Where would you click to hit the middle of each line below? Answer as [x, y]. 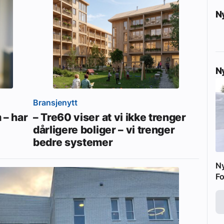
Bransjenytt [55, 102]
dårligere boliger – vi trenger [104, 129]
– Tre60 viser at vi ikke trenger [109, 117]
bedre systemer [73, 142]
